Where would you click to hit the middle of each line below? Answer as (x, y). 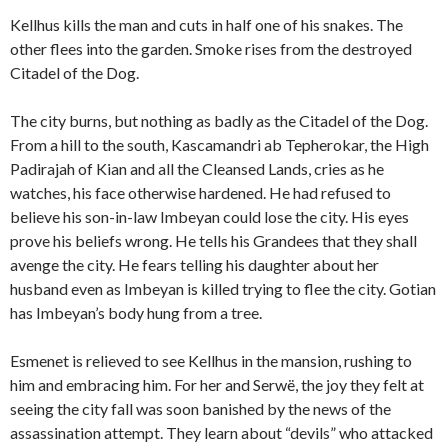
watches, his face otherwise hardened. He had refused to (200, 193)
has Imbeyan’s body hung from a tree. (136, 313)
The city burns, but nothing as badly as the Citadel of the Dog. (219, 121)
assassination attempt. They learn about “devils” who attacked (221, 433)
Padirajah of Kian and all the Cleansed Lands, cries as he (197, 169)
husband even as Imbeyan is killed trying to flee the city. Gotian (223, 289)
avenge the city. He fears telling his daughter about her (194, 265)
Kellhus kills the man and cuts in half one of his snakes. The (206, 25)
